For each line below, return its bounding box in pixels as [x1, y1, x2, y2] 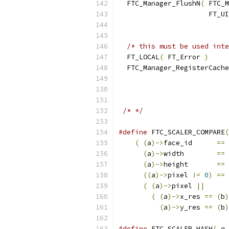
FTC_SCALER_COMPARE [147, 128, 225, 136]
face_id [164, 139, 217, 147]
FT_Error [164, 53, 204, 61]
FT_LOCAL [119, 53, 159, 61]
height [164, 160, 217, 169]
